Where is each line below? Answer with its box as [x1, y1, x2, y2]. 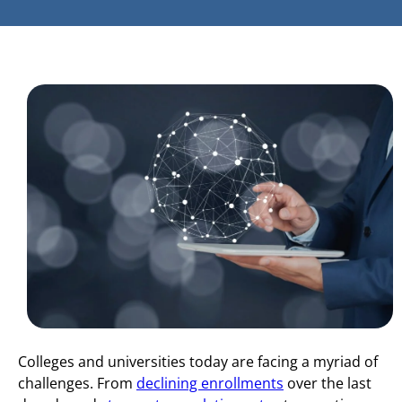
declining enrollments [136, 373, 284, 394]
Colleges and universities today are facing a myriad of [18, 352, 378, 372]
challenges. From [18, 373, 136, 394]
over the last [284, 373, 371, 394]
